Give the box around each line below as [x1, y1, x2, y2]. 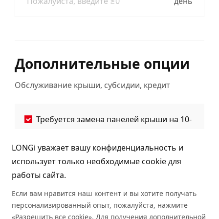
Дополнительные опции [15, 54, 190, 73]
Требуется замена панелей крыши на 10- [36, 114, 192, 125]
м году [24, 128, 49, 138]
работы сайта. [12, 170, 66, 180]
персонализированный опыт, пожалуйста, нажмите [12, 200, 188, 210]
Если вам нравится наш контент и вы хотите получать [12, 189, 197, 198]
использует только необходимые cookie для [12, 156, 181, 167]
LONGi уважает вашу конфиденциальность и [12, 142, 183, 153]
